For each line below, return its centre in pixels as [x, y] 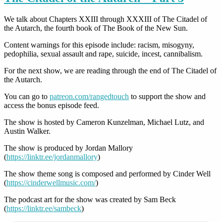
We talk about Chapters [41, 19]
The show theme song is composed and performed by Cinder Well [107, 173]
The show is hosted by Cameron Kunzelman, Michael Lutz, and [104, 122]
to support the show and [167, 96]
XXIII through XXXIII [115, 19]
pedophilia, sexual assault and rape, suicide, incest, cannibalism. [103, 54]
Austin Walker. [27, 131]
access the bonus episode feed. [52, 105]
